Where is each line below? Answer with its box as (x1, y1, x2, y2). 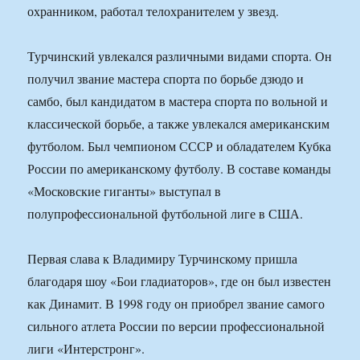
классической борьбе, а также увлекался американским (27, 115, 330, 133)
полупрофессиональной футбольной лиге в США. (27, 205, 304, 223)
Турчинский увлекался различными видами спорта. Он (27, 47, 333, 65)
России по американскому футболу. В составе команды (27, 160, 332, 178)
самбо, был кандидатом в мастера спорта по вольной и (27, 92, 329, 110)
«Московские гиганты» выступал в (27, 182, 222, 200)
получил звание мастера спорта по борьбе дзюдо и (27, 70, 305, 88)
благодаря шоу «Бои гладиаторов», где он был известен (27, 272, 332, 290)
